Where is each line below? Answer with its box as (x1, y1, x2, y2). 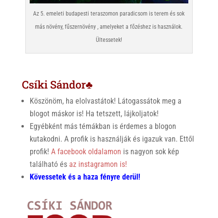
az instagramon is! (67, 159, 127, 169)
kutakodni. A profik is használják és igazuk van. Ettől (29, 134, 194, 144)
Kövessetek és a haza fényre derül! (29, 172, 140, 182)
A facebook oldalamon (51, 146, 121, 156)
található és (29, 159, 67, 169)
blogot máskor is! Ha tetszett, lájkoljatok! (29, 109, 159, 118)
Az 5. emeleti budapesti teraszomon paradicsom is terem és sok (33, 10, 185, 17)
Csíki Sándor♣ (21, 77, 92, 91)
